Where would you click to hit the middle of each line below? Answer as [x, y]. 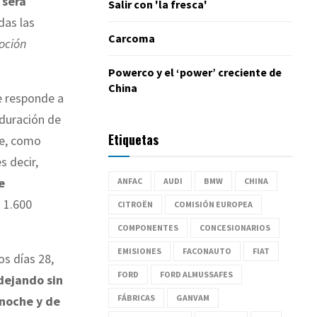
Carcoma [132, 38]
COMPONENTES [148, 227]
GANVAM [193, 297]
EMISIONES [139, 250]
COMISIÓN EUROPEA [213, 204]
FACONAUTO [207, 250]
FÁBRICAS [136, 297]
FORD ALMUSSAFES [196, 274]
